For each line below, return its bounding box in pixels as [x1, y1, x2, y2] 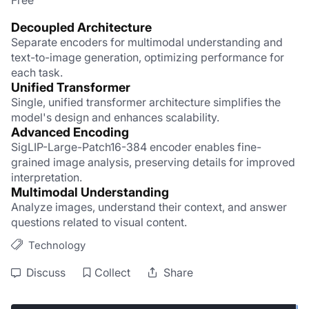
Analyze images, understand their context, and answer [11, 200, 287, 214]
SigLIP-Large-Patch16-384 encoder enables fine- [11, 140, 261, 154]
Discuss [26, 266, 66, 279]
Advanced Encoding [11, 125, 129, 139]
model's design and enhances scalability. [11, 110, 219, 124]
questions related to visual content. [11, 215, 187, 229]
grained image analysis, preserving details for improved [11, 155, 295, 169]
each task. [11, 66, 63, 79]
